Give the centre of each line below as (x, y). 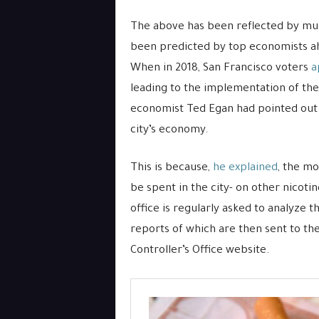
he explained (245, 168)
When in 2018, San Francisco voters (220, 69)
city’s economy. (169, 131)
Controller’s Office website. (200, 251)
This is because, (171, 168)
